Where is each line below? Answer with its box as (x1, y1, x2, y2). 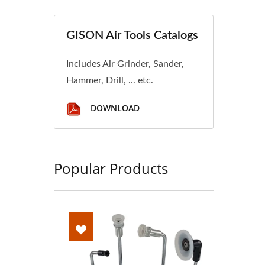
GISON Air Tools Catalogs (66, 30, 198, 41)
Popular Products (54, 159, 168, 178)
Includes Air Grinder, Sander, (66, 59, 184, 69)
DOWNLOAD (88, 102, 140, 114)
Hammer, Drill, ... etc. (66, 76, 153, 85)
